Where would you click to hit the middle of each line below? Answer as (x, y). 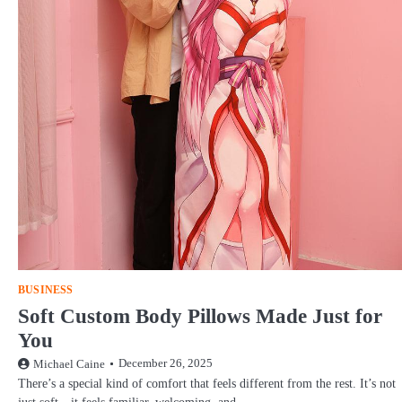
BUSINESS (46, 291)
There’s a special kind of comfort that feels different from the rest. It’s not (207, 384)
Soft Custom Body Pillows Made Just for (200, 316)
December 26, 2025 (166, 364)
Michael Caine (69, 365)
